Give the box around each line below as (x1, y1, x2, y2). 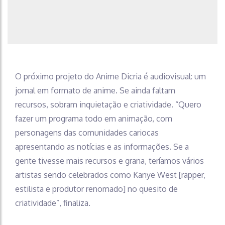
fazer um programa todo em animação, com (15, 113, 172, 124)
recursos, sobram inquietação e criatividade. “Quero (15, 99, 201, 109)
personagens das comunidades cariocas (15, 127, 159, 138)
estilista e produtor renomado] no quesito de (15, 183, 178, 194)
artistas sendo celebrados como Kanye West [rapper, (15, 169, 205, 180)
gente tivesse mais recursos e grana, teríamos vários (15, 155, 204, 166)
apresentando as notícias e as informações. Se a (15, 141, 189, 152)
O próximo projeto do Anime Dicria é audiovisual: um (15, 71, 206, 81)
